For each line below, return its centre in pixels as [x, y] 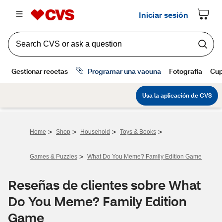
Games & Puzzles [54, 157]
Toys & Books [138, 132]
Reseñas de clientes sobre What [104, 185]
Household [95, 132]
